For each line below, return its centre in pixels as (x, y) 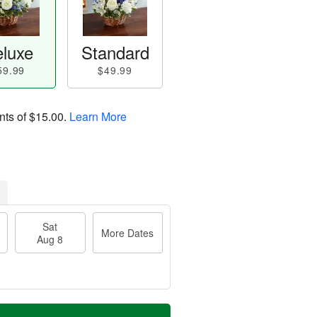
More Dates (128, 233)
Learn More (98, 116)
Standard (115, 52)
